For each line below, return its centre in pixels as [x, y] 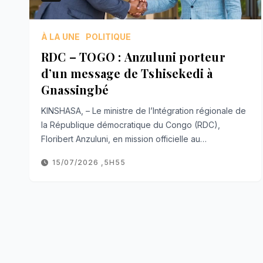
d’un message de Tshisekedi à [127, 73]
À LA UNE [60, 36]
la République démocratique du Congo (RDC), [131, 124]
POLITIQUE [108, 36]
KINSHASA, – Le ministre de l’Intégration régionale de [144, 110]
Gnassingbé [75, 89]
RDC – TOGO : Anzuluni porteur [133, 56]
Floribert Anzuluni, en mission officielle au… [124, 139]
